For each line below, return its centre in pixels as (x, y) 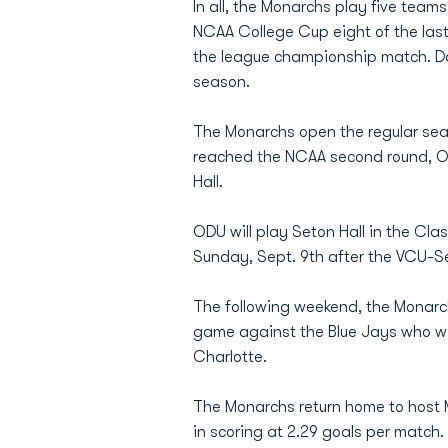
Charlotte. (230, 357)
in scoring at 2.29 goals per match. (318, 432)
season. (221, 82)
